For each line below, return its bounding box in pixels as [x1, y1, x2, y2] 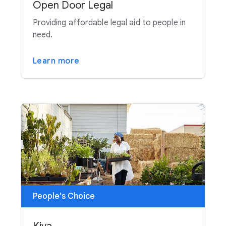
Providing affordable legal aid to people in [32, 17, 186, 28]
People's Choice [32, 191, 95, 202]
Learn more [32, 55, 80, 66]
